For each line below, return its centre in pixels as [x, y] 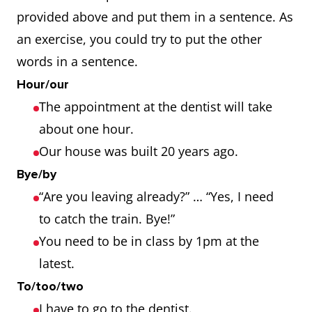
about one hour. [88, 129]
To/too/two [50, 286]
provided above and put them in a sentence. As [155, 17]
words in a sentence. [79, 61]
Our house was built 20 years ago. [140, 151]
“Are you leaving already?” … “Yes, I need [156, 196]
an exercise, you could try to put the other [139, 39]
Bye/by [37, 174]
